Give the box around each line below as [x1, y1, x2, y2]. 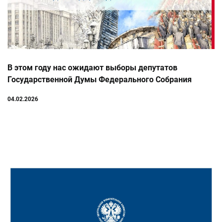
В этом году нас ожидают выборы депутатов [7, 62, 177, 72]
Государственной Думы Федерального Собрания [7, 74, 192, 84]
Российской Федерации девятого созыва [7, 86, 163, 96]
